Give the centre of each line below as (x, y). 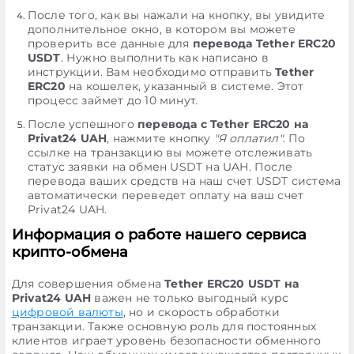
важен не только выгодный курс (190, 298)
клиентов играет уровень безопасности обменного (166, 341)
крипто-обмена (70, 252)
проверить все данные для (110, 43)
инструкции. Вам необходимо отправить (151, 72)
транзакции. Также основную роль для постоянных (164, 326)
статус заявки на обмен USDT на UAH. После (160, 167)
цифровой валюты (67, 312)
